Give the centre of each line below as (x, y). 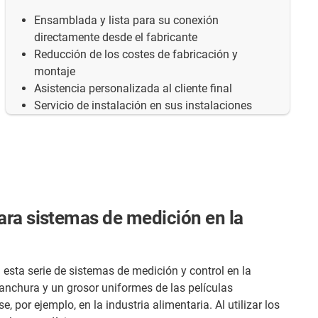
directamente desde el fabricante (116, 37)
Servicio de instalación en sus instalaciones (143, 105)
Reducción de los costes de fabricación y (136, 54)
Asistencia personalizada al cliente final (133, 88)
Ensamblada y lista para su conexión (126, 20)
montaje (55, 71)
